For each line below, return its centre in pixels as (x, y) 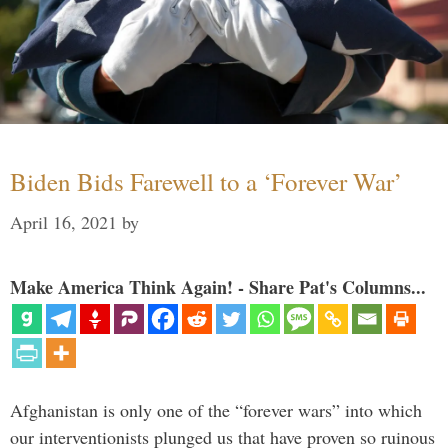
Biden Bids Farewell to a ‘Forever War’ (206, 181)
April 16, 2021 (63, 221)
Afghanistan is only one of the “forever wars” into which (216, 409)
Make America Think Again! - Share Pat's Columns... (218, 286)
